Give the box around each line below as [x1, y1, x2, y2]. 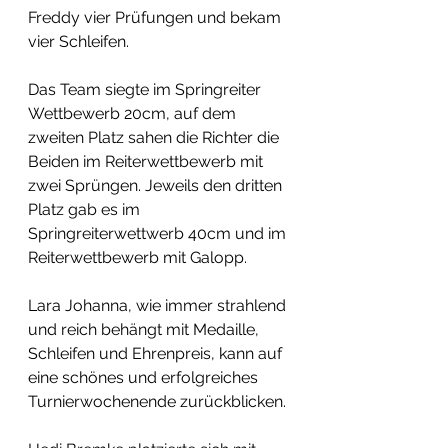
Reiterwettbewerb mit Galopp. [28, 248, 251, 268]
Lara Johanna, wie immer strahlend [28, 296, 290, 316]
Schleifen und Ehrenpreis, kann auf [28, 344, 286, 364]
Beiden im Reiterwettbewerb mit [28, 152, 267, 172]
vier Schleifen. [28, 32, 133, 52]
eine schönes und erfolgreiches [28, 368, 262, 388]
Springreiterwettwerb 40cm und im [28, 224, 290, 244]
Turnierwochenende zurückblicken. [28, 392, 286, 412]
